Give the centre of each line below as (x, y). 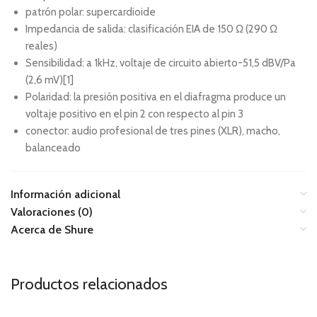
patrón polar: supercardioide (91, 12)
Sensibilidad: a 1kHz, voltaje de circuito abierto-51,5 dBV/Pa (161, 63)
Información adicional (65, 194)
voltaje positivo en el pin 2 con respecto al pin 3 (134, 114)
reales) (41, 46)
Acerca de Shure (52, 229)
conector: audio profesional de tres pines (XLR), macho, (153, 131)
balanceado (53, 148)
